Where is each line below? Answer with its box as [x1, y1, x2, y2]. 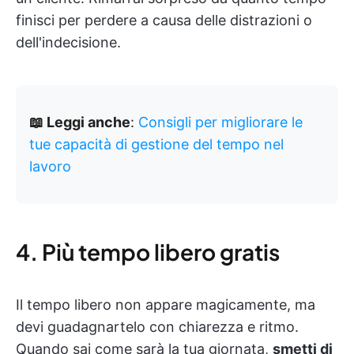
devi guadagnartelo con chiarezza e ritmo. [16, 318, 299, 336]
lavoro [29, 158, 71, 175]
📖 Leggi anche [29, 114, 130, 131]
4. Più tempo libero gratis [16, 238, 280, 266]
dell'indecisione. [16, 34, 121, 51]
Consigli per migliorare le [138, 114, 303, 131]
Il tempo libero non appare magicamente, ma [16, 296, 315, 314]
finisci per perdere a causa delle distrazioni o [16, 12, 312, 29]
